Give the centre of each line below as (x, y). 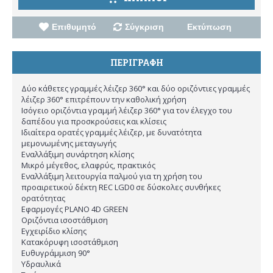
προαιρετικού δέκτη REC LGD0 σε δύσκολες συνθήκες (121, 187)
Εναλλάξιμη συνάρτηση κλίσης (78, 154)
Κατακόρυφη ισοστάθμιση (70, 242)
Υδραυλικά (41, 264)
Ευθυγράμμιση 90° (56, 253)
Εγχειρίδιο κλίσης (54, 231)
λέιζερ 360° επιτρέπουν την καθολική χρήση (104, 100)
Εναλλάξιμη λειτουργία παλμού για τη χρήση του (112, 176)
